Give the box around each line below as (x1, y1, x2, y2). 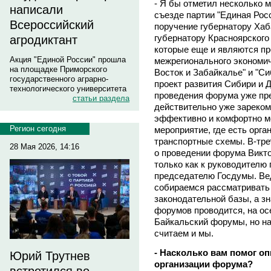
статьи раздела (73, 94, 129, 103)
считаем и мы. (154, 227, 214, 238)
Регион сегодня (10, 124, 66, 133)
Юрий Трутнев (10, 249, 90, 263)
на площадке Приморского (10, 65, 107, 74)
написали (10, 3, 63, 16)
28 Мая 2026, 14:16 (10, 142, 79, 151)
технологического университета (10, 84, 126, 93)
